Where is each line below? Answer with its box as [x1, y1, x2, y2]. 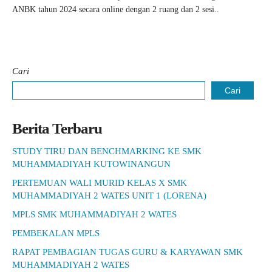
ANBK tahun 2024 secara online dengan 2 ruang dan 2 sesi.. [12, 5, 219, 14]
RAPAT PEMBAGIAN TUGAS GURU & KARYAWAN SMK [12, 247, 243, 257]
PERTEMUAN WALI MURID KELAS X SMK [12, 178, 187, 188]
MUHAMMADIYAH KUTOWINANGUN [12, 159, 171, 169]
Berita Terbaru [12, 120, 102, 137]
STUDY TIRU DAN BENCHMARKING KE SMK [12, 146, 202, 156]
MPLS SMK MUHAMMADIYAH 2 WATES [12, 209, 177, 219]
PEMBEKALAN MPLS [12, 228, 100, 238]
